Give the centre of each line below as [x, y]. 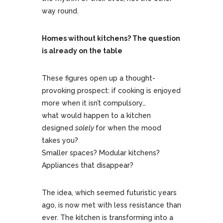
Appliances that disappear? [88, 166]
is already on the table [82, 51]
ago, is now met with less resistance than [111, 205]
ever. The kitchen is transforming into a [108, 218]
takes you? [60, 141]
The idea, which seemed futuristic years [109, 193]
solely [85, 128]
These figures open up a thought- [99, 78]
